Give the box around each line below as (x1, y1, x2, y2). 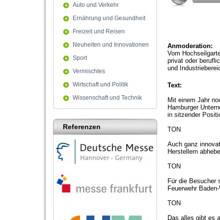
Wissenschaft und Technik (73, 94, 142, 101)
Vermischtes (73, 68, 105, 75)
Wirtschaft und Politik (73, 81, 128, 88)
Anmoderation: (167, 42, 213, 50)
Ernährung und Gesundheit (73, 15, 145, 22)
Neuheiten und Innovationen (73, 41, 149, 48)
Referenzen (63, 123, 101, 131)
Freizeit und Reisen (73, 28, 125, 35)
